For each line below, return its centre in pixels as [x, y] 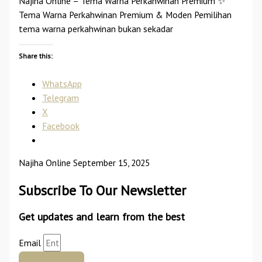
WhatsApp [62, 83]
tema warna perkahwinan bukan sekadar [96, 28]
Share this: [35, 56]
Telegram [60, 97]
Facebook [61, 125]
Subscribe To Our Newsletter [102, 190]
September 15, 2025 [111, 163]
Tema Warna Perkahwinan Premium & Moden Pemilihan [125, 14]
